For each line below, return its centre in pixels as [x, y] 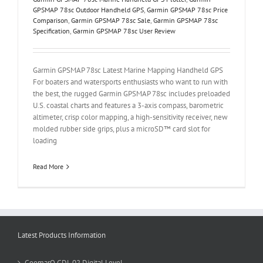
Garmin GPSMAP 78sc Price [187, 10]
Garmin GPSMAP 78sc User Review [124, 31]
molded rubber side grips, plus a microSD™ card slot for [122, 129]
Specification [51, 31]
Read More [48, 166]
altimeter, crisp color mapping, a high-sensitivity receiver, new [130, 117]
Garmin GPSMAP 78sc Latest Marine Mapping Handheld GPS [128, 70]
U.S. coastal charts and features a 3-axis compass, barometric [128, 105]
